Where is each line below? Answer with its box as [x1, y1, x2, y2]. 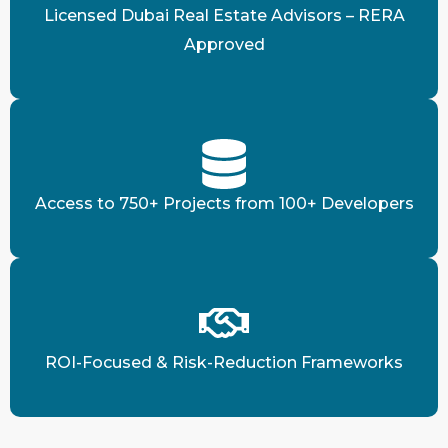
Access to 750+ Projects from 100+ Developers [34, 194, 414, 213]
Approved [183, 35, 265, 54]
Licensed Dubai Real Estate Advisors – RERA [43, 6, 405, 25]
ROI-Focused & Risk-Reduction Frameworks [45, 353, 403, 372]
